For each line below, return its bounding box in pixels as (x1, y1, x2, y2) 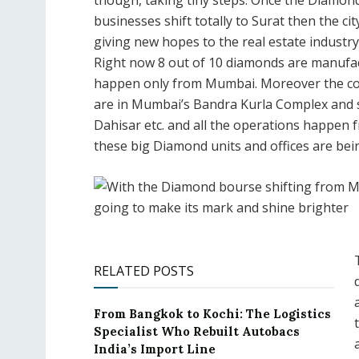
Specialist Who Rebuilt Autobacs (94, 324, 300, 340)
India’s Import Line (94, 341, 216, 357)
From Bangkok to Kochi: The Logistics (94, 306, 331, 322)
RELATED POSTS (94, 262, 194, 280)
